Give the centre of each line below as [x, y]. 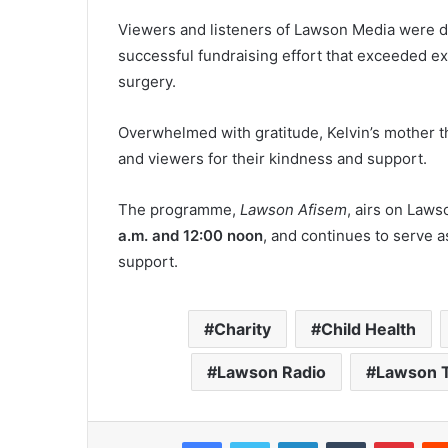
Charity [242, 329]
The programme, [179, 210]
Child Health [368, 329]
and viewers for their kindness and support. [272, 159]
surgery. [147, 82]
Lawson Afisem [293, 210]
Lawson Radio [271, 372]
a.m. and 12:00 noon [190, 236]
